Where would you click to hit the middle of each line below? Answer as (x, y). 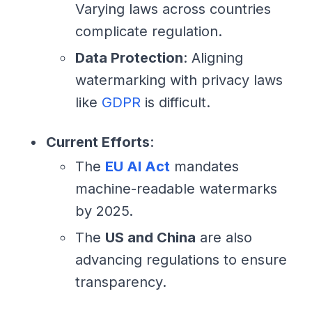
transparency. (121, 282)
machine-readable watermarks (176, 188)
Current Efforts (98, 142)
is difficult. (175, 102)
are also (224, 237)
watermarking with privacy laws (179, 80)
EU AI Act (138, 166)
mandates (204, 166)
